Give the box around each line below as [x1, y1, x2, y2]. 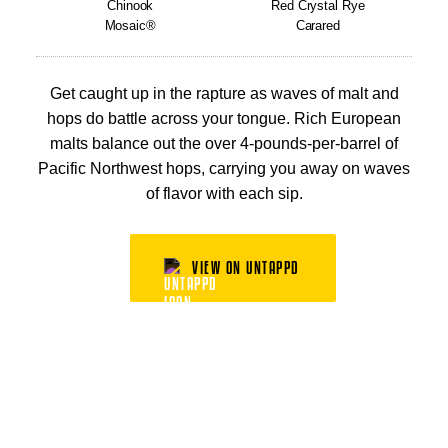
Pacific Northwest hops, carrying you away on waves [38, 160, 410, 177]
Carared [295, 18, 340, 33]
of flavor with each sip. [145, 185, 303, 202]
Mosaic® [104, 18, 156, 33]
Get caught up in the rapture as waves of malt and [49, 85, 399, 102]
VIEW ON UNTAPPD [192, 258, 300, 277]
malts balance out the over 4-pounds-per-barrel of [50, 135, 398, 152]
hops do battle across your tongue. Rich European [47, 110, 401, 127]
